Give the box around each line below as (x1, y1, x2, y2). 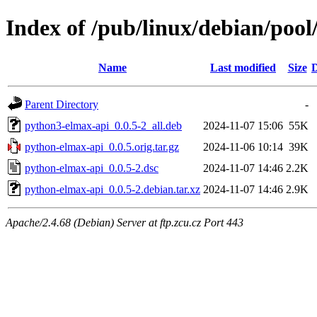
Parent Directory (25, 98, 98, 110)
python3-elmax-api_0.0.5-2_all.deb (25, 119, 182, 132)
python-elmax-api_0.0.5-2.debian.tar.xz (25, 183, 200, 195)
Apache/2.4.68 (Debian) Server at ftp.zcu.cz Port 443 (6, 216, 243, 229)
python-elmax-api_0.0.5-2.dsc (25, 161, 158, 174)
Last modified (210, 61, 276, 74)
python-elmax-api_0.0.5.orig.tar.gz (25, 140, 179, 153)
